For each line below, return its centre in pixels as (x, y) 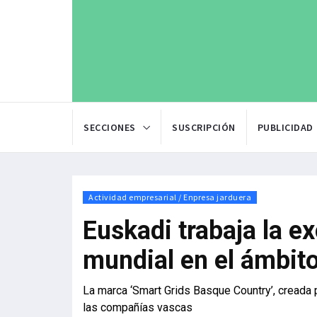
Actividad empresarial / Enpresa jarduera (170, 197)
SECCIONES (110, 128)
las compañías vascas (138, 308)
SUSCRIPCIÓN (204, 128)
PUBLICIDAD (285, 128)
